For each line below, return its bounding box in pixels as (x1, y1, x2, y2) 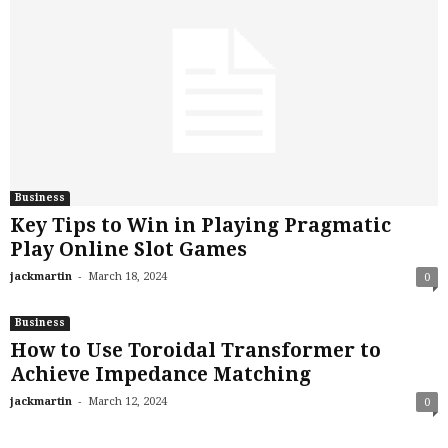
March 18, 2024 (88, 269, 167, 283)
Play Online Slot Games (10, 237, 247, 261)
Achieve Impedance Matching (10, 362, 311, 386)
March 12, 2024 (88, 394, 167, 408)
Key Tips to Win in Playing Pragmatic (10, 213, 391, 237)
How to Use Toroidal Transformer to (10, 338, 381, 362)
